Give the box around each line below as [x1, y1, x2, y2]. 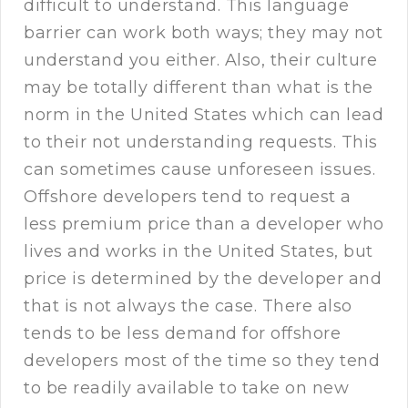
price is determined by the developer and [24, 269, 382, 290]
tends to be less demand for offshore [24, 323, 341, 344]
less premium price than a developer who [24, 214, 384, 235]
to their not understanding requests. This [24, 132, 378, 153]
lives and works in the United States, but [24, 241, 373, 262]
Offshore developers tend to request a [24, 187, 352, 208]
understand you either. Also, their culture [24, 50, 377, 71]
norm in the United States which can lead [24, 105, 383, 126]
